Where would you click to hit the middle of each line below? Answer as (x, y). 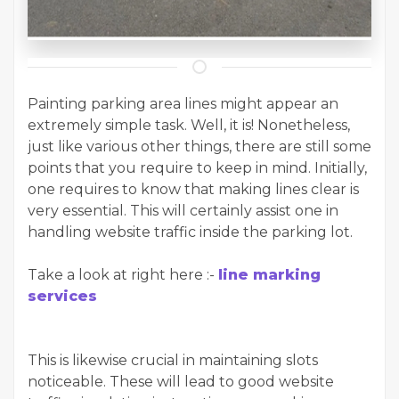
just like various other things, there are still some (199, 147)
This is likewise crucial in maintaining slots (173, 360)
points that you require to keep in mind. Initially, (197, 168)
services (62, 296)
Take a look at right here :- (123, 275)
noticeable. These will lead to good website (181, 382)
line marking (269, 275)
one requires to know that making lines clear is (193, 189)
